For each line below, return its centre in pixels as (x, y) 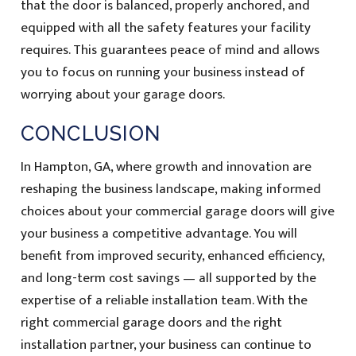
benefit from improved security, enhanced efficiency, (172, 256)
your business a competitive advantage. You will (159, 234)
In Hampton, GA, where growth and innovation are (166, 167)
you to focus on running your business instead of (163, 73)
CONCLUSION (91, 134)
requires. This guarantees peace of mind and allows (170, 50)
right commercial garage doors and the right (151, 323)
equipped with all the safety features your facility (165, 28)
